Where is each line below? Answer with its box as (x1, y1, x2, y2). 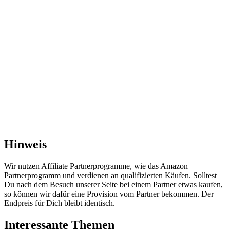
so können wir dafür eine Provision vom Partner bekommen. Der (4, 189, 214, 198)
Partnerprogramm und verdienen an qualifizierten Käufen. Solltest (4, 170, 217, 180)
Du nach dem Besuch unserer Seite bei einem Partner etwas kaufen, (4, 180, 223, 189)
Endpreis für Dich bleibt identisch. (4, 198, 115, 207)
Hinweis (4, 137, 47, 151)
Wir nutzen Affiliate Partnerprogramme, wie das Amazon (4, 161, 188, 170)
